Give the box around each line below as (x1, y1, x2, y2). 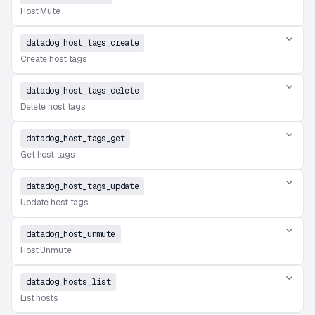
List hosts (20, 292, 58, 304)
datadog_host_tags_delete (26, 85, 139, 96)
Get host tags (20, 149, 75, 160)
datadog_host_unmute (26, 229, 115, 240)
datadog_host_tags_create (26, 37, 139, 49)
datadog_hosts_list (26, 276, 111, 288)
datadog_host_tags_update (26, 181, 139, 192)
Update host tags (20, 197, 89, 208)
